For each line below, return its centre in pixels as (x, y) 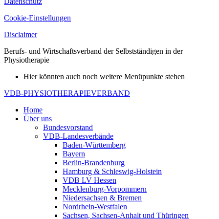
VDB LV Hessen (89, 180)
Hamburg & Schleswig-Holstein (112, 172)
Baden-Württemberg (94, 145)
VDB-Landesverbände (78, 136)
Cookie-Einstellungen (37, 18)
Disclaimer (21, 35)
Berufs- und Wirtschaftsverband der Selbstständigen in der (93, 51)
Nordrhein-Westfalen (95, 207)
